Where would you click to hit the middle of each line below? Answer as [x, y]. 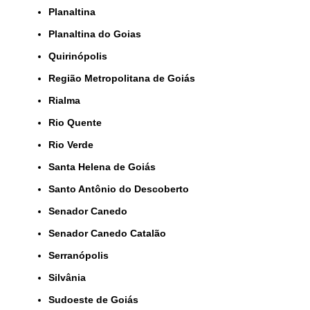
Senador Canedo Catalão [110, 233]
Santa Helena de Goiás [105, 166]
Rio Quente [79, 122]
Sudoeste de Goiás [97, 299]
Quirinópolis [82, 56]
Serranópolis [82, 255]
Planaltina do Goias [98, 34]
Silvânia [70, 277]
